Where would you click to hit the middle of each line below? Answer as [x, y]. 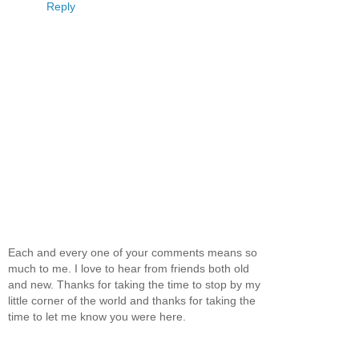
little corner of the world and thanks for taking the [132, 301]
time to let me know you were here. [97, 317]
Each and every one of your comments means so [133, 253]
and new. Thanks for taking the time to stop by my [134, 285]
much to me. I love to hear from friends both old [129, 269]
